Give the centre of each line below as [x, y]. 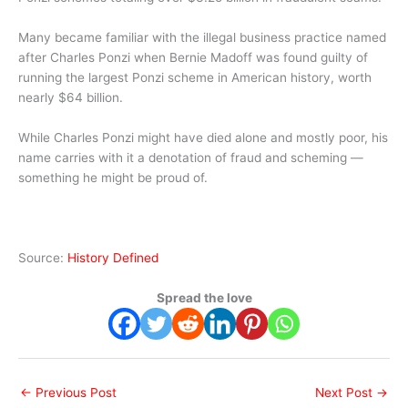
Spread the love [204, 297]
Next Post [346, 392]
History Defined [113, 257]
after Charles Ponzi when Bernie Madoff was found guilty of [193, 58]
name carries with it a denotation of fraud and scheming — [191, 158]
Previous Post [74, 392]
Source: [43, 257]
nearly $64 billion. [71, 98]
